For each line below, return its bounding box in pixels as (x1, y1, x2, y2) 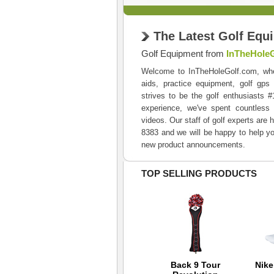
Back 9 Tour (170, 260, 220, 270)
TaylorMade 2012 (17, 260, 87, 270)
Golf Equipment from (141, 48, 226, 59)
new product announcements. (141, 140, 245, 149)
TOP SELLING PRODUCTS (141, 168, 257, 179)
